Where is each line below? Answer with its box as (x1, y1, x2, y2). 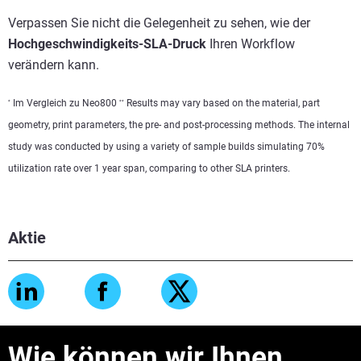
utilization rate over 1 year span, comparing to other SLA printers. (8, 163, 290, 174)
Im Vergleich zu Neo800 (10, 98, 119, 109)
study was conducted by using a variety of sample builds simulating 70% (8, 141, 325, 152)
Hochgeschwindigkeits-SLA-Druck (8, 36, 206, 52)
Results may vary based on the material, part (124, 98, 320, 109)
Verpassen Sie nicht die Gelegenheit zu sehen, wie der (8, 15, 310, 31)
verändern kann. (8, 57, 99, 73)
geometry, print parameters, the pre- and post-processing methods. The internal (8, 119, 350, 131)
